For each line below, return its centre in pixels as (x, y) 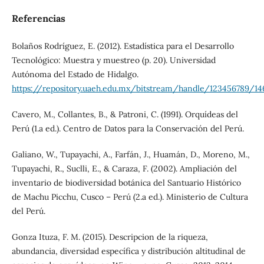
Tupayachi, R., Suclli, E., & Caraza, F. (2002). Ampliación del (124, 168)
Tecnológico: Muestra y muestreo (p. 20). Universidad (113, 60)
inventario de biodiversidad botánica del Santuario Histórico (126, 182)
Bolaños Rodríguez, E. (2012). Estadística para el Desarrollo (123, 46)
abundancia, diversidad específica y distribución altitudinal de (128, 251)
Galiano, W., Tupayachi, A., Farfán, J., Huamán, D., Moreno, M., (131, 154)
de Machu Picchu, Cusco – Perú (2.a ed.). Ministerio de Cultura (130, 197)
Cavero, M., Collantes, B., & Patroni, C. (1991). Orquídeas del (125, 114)
